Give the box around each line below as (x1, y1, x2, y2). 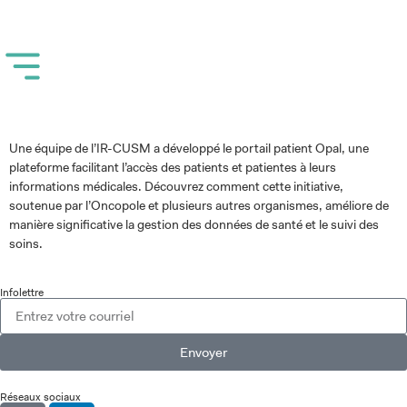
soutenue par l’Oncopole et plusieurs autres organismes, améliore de (9, 197, 389, 214)
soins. (9, 235, 43, 253)
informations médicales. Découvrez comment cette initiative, (9, 178, 343, 195)
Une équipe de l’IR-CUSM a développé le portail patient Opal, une (9, 140, 369, 157)
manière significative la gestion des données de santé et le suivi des (9, 216, 379, 233)
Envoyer (180, 342, 227, 362)
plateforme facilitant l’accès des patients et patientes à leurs (9, 159, 336, 176)
